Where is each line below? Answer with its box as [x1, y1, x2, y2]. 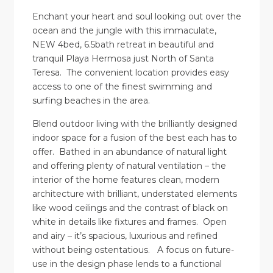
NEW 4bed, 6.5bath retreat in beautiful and [32, 39, 214, 51]
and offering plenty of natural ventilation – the [32, 160, 226, 172]
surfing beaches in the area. [32, 95, 150, 107]
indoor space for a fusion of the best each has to [32, 132, 237, 144]
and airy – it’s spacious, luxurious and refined [32, 230, 218, 242]
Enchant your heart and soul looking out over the [32, 11, 241, 23]
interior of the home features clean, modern [32, 174, 219, 186]
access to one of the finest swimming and [32, 81, 212, 93]
